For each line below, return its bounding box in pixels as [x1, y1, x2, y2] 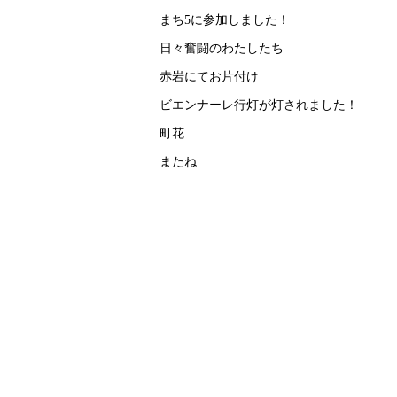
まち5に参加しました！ [160, 12, 290, 27]
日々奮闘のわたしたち [160, 41, 284, 55]
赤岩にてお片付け [160, 69, 259, 83]
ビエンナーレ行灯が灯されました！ [160, 97, 358, 112]
